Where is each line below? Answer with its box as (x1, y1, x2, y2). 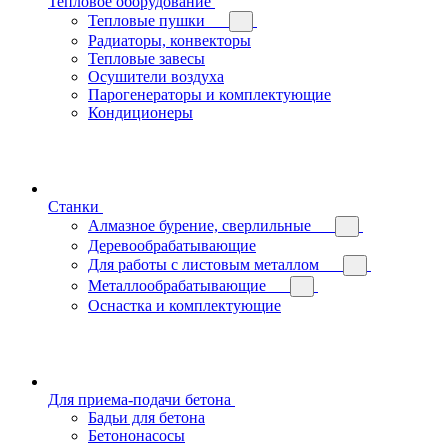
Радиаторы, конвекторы (88, 31, 251, 49)
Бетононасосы (88, 426, 185, 444)
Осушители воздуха (88, 67, 224, 85)
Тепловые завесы (88, 49, 205, 67)
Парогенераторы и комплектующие (88, 85, 331, 103)
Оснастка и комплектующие (88, 296, 281, 314)
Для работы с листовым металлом (88, 255, 319, 273)
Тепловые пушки (88, 11, 205, 29)
